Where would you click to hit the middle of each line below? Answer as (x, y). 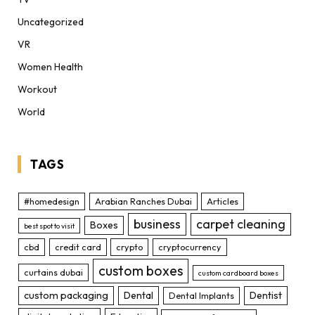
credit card (78, 247)
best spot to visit (50, 226)
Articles (223, 201)
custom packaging (66, 295)
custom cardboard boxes (239, 273)
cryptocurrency (189, 247)
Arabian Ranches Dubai (143, 201)
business (157, 224)
